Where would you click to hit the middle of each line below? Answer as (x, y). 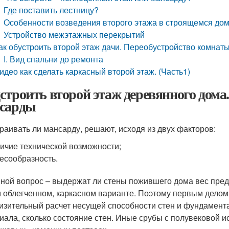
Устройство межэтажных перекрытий (74, 35)
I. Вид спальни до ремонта (54, 59)
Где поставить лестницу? (51, 10)
